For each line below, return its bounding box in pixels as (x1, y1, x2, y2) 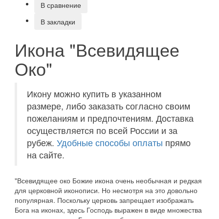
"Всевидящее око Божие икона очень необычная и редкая (15, 175, 202, 185)
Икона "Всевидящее (15, 36, 179, 62)
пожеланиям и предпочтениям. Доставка (27, 111, 194, 124)
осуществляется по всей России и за (27, 124, 177, 136)
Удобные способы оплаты (54, 136, 165, 149)
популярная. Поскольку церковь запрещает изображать (15, 195, 194, 205)
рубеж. (27, 136, 54, 149)
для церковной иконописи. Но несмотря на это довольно (15, 185, 197, 195)
